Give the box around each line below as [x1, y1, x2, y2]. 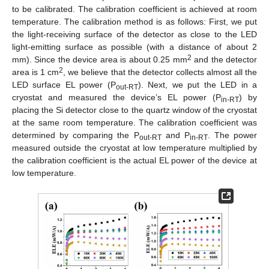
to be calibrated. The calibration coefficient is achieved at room [12, 4, 257, 14]
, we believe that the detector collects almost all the [63, 67, 257, 77]
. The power [207, 130, 257, 141]
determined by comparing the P [12, 130, 139, 141]
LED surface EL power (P [12, 80, 116, 90]
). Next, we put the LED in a [138, 80, 258, 90]
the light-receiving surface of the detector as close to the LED [12, 29, 257, 40]
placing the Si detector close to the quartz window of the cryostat [12, 105, 257, 115]
